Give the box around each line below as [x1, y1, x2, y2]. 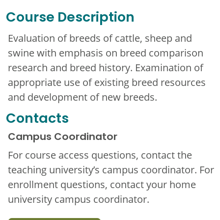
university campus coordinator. [8, 192, 149, 206]
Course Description [6, 7, 135, 30]
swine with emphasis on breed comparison [8, 46, 203, 59]
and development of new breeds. [8, 90, 157, 104]
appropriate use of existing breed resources [8, 76, 206, 89]
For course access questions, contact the [8, 148, 192, 162]
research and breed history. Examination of [8, 61, 203, 74]
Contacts [6, 109, 69, 131]
